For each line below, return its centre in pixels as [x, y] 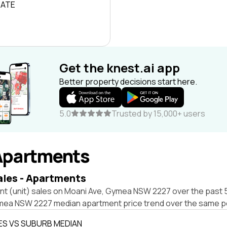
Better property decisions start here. [128, 82]
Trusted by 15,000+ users [158, 113]
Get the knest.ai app [120, 68]
